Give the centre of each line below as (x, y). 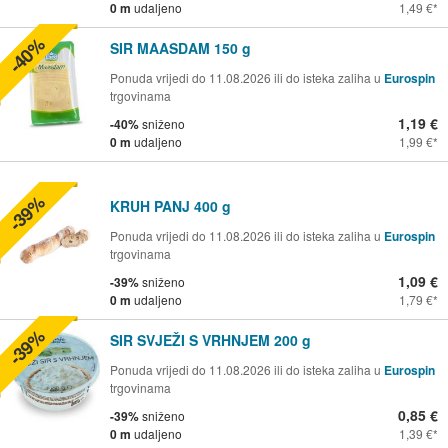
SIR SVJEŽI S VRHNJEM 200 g (210, 339)
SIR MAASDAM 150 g (180, 47)
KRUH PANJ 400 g (170, 205)
